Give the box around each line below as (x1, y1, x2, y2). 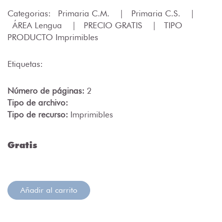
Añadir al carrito (20, 185, 77, 195)
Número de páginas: (7, 86, 87, 96)
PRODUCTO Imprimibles (7, 32, 98, 43)
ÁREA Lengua (12, 20, 64, 31)
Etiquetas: (7, 59, 43, 69)
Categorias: (7, 8, 53, 19)
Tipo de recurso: (7, 110, 70, 120)
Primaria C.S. (131, 8, 183, 19)
